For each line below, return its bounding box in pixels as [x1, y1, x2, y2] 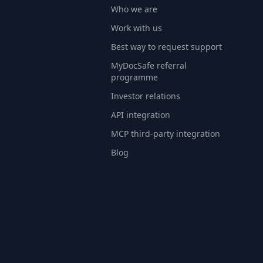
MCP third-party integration [110, 128, 220, 140]
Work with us [110, 22, 162, 34]
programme [110, 72, 158, 83]
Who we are [110, 4, 157, 15]
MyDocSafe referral [110, 60, 187, 72]
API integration [110, 109, 170, 121]
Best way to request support [110, 41, 222, 53]
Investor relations [110, 90, 180, 102]
